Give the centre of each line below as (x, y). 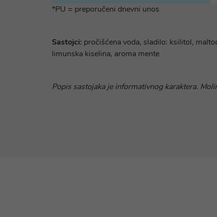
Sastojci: (67, 42)
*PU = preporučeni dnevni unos (106, 9)
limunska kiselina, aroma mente (106, 54)
